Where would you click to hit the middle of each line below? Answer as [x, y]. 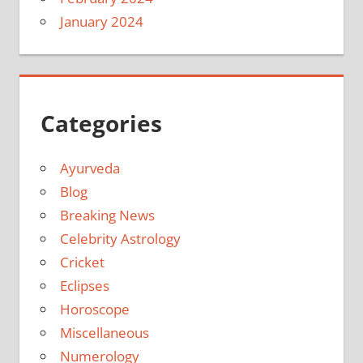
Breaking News [107, 216]
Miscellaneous [104, 333]
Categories [101, 124]
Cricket [82, 263]
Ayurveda [90, 169]
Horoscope [94, 310]
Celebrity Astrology [120, 239]
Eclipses [84, 286]
